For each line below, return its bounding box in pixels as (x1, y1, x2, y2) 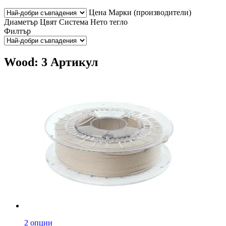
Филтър (4, 26, 31, 35)
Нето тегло (90, 17, 128, 26)
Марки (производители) (108, 8, 191, 17)
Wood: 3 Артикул (4, 55, 98, 69)
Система (59, 17, 88, 26)
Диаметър (4, 17, 38, 26)
